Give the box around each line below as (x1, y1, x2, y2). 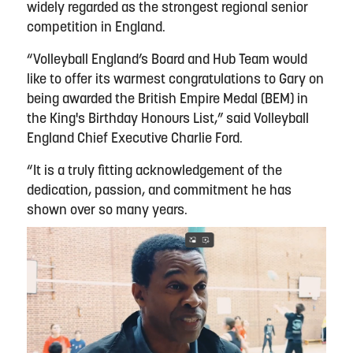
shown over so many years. (27, 203, 191, 217)
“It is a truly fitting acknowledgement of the (27, 164, 282, 178)
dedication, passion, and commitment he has (27, 184, 292, 198)
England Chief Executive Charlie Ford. (27, 132, 246, 146)
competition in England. (27, 20, 169, 35)
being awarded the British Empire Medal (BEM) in (27, 92, 308, 106)
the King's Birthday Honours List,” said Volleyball (27, 112, 309, 126)
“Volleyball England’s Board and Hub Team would (27, 53, 307, 67)
